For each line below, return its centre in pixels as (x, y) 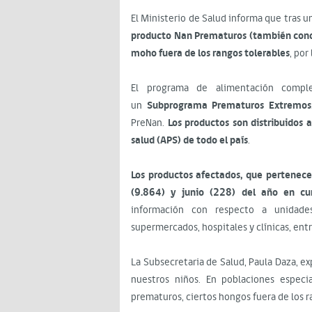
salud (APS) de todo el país (189, 140)
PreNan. (149, 123)
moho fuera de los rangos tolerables (210, 53)
